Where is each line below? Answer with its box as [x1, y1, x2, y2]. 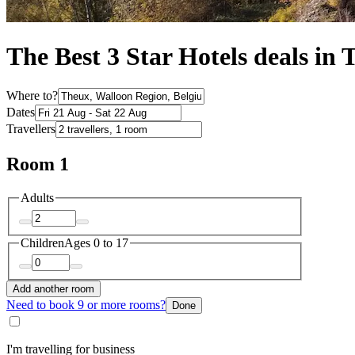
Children [21, 235, 64, 250]
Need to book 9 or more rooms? [6, 298, 166, 312]
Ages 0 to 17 [64, 235, 128, 250]
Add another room [13, 283, 94, 296]
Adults [21, 191, 54, 205]
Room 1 [6, 154, 69, 175]
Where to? [6, 89, 58, 103]
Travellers [6, 122, 55, 136]
